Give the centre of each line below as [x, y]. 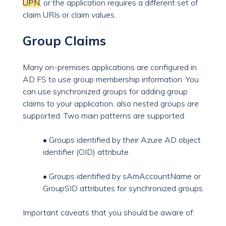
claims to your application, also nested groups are [111, 104]
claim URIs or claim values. [69, 15]
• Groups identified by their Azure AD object [122, 140]
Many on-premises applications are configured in [110, 67]
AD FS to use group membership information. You [111, 79]
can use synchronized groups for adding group [105, 92]
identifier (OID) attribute [86, 152]
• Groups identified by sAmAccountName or [122, 176]
